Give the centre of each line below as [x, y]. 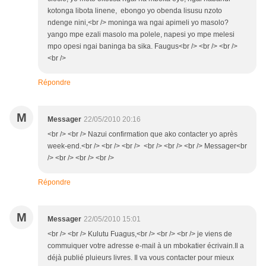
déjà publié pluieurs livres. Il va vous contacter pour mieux [141, 258]
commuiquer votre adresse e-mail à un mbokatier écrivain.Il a [146, 246]
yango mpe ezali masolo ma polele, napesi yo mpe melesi [141, 34]
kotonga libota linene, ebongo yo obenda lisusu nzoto [135, 11]
